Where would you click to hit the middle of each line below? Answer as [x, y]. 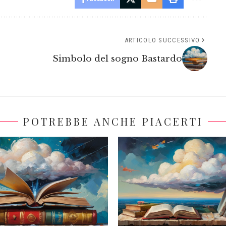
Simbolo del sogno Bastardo [117, 59]
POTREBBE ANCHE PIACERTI [113, 122]
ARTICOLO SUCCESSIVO [162, 40]
